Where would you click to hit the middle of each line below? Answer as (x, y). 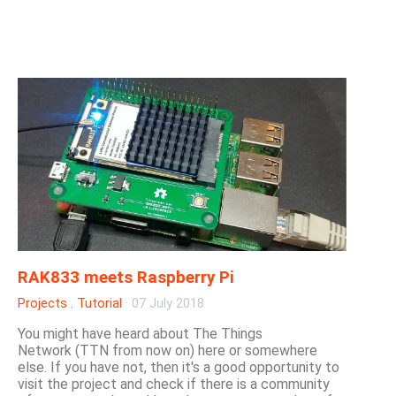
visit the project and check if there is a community (174, 384)
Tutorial (99, 303)
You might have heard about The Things (140, 333)
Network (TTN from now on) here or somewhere (168, 350)
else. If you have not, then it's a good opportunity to (179, 367)
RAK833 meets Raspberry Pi (126, 278)
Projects (42, 303)
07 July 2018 (168, 303)
